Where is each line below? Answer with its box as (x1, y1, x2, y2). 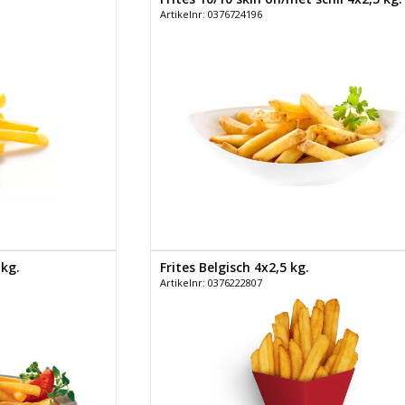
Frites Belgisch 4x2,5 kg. (159, 258, 309, 276)
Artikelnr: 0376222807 (159, 275, 262, 289)
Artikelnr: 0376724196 (159, 6, 262, 21)
